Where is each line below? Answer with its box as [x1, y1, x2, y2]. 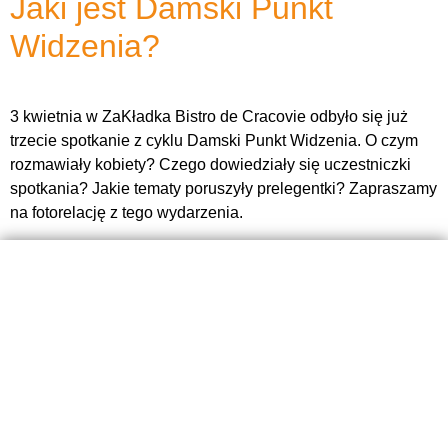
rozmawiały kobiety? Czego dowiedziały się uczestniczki [10, 156, 411, 174]
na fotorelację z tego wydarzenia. [10, 204, 243, 222]
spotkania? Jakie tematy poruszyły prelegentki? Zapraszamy [10, 180, 437, 198]
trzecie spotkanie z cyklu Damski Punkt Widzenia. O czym [10, 132, 418, 150]
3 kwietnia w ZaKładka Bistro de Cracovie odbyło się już [10, 108, 408, 126]
